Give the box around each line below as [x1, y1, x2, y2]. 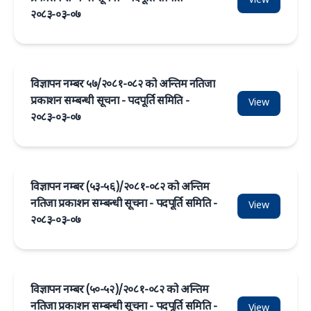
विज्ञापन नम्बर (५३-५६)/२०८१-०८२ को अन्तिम [31, 180, 210, 195]
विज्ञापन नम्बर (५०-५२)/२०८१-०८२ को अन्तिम [31, 283, 209, 298]
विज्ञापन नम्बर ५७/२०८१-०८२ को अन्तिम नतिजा [31, 78, 215, 92]
